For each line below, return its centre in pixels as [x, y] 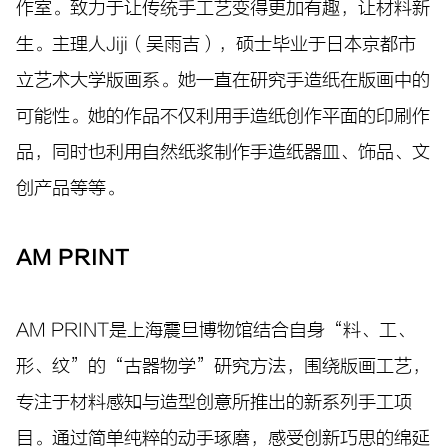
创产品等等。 [70, 188]
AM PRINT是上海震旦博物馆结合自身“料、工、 [215, 330]
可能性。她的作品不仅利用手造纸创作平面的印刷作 [223, 116]
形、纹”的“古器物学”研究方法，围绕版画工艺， [223, 366]
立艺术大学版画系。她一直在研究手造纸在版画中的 [223, 80]
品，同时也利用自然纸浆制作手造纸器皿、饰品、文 [223, 152]
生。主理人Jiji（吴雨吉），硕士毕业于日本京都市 [216, 44]
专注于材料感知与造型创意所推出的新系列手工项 [214, 402]
